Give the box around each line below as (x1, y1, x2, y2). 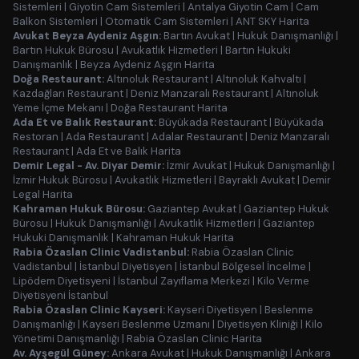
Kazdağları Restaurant (13, 87, 123, 100)
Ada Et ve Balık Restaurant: (13, 115, 156, 129)
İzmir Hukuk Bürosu (13, 173, 107, 187)
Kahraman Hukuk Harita (116, 231, 234, 244)
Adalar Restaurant (151, 130, 243, 143)
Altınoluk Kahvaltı (216, 72, 301, 86)
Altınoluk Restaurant (107, 72, 208, 86)
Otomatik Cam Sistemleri (105, 14, 228, 28)
